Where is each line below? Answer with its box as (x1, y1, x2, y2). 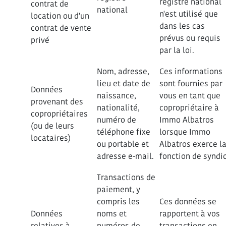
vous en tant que (159, 90, 220, 101)
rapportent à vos (159, 208, 220, 219)
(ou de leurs (31, 121, 74, 131)
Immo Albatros (159, 115, 214, 125)
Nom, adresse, (97, 66, 149, 77)
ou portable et (97, 139, 149, 149)
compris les (97, 196, 140, 207)
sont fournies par (159, 78, 222, 89)
